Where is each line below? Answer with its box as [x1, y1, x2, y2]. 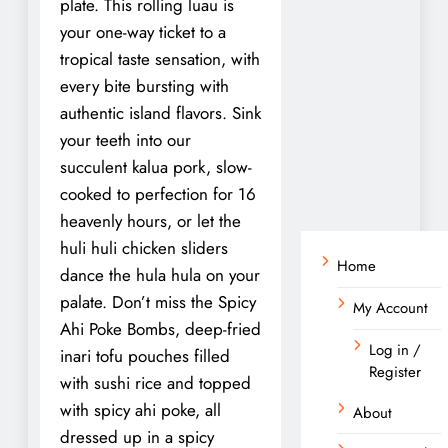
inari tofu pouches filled [60, 343, 230, 368]
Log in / [369, 338, 421, 361]
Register [369, 360, 421, 383]
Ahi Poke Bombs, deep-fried [60, 316, 261, 341]
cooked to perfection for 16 [60, 181, 256, 206]
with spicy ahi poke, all [60, 397, 221, 422]
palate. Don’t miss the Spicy [60, 289, 256, 314]
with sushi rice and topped [60, 370, 251, 395]
